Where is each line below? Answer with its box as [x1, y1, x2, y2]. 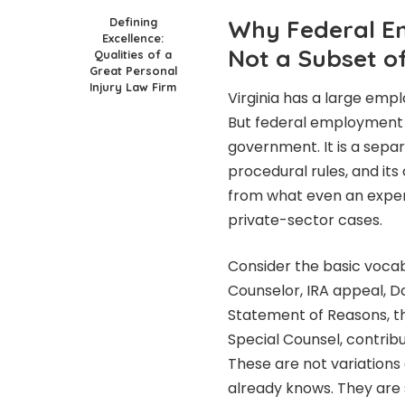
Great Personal [89, 62, 177, 78]
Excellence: [102, 30, 164, 45]
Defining [108, 14, 157, 29]
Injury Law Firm [89, 79, 176, 94]
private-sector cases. [228, 210, 382, 231]
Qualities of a [94, 46, 172, 61]
